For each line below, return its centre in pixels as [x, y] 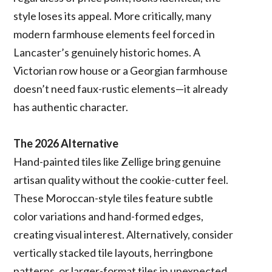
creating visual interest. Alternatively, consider [124, 234]
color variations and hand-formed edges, [109, 216]
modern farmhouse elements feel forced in [114, 34]
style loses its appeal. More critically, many [113, 15]
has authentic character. [71, 107]
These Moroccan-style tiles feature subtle [114, 198]
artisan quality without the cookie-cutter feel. [121, 179]
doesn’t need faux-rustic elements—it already [121, 88]
